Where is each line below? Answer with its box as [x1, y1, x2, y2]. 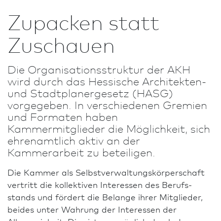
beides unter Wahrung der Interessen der [7, 203, 177, 215]
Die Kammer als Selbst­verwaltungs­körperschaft [7, 166, 205, 178]
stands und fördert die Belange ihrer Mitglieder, [7, 191, 203, 202]
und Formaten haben [7, 109, 118, 123]
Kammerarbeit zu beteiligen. [7, 145, 155, 159]
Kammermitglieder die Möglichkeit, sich [7, 121, 210, 135]
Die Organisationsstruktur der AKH [7, 62, 190, 76]
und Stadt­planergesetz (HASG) [7, 85, 173, 100]
